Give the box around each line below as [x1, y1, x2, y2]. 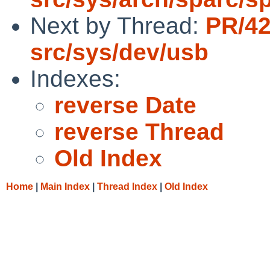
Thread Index [97, 181, 157, 192]
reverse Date [54, 92, 196, 118]
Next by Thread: [30, 12, 206, 39]
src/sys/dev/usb [30, 39, 209, 65]
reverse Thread [54, 118, 224, 145]
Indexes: [30, 65, 121, 92]
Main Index [40, 181, 90, 192]
